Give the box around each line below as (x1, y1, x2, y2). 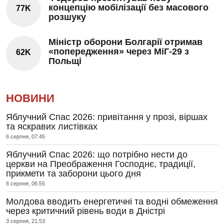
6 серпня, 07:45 (6, 133, 45, 140)
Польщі (48, 56, 81, 66)
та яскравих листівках (6, 121, 97, 132)
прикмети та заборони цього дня (6, 168, 141, 179)
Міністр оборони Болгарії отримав (48, 37, 202, 47)
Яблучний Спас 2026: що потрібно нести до (6, 149, 187, 160)
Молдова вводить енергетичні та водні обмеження (6, 196, 218, 207)
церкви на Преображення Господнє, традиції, (6, 159, 195, 169)
